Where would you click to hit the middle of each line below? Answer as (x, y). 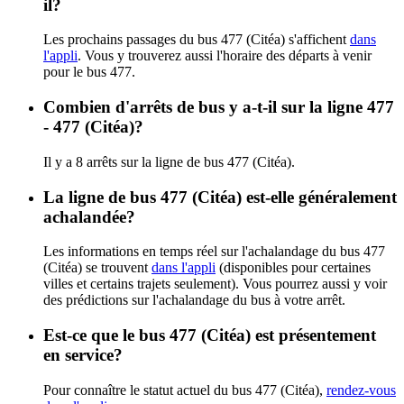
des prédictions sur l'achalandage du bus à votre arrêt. (194, 300)
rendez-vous (361, 390)
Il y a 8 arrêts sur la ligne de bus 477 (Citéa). (169, 161)
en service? (83, 354)
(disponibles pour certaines (293, 268)
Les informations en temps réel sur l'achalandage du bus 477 (214, 252)
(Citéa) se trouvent (97, 268)
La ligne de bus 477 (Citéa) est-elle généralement (220, 197)
